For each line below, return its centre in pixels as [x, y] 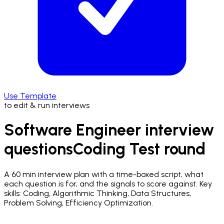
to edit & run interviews [47, 105]
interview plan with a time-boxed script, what [120, 174]
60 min [24, 174]
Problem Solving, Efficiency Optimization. [78, 202]
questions [38, 149]
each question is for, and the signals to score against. [101, 183]
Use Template [30, 96]
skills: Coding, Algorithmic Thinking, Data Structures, [97, 193]
